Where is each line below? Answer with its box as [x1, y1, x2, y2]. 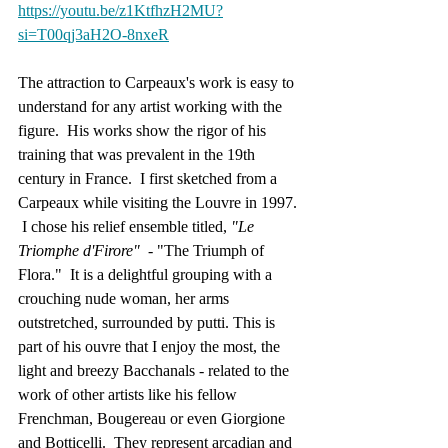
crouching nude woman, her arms [18, 290, 233, 307]
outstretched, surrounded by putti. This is [18, 314, 279, 331]
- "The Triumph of [144, 242, 268, 259]
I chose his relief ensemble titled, [18, 218, 231, 235]
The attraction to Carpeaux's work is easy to [18, 74, 298, 91]
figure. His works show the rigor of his [18, 122, 270, 139]
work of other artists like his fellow [18, 386, 241, 403]
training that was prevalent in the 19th [18, 146, 259, 163]
